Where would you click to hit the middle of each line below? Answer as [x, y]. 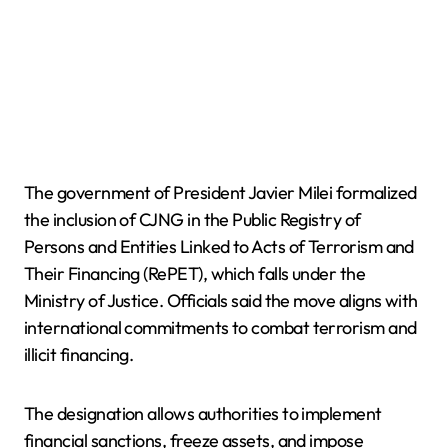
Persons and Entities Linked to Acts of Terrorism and [219, 246]
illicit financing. [79, 354]
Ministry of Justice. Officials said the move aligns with [221, 300]
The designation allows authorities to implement [203, 413]
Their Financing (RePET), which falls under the [195, 273]
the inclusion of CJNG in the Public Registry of [192, 219]
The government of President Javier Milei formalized [220, 192]
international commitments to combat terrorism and [220, 327]
